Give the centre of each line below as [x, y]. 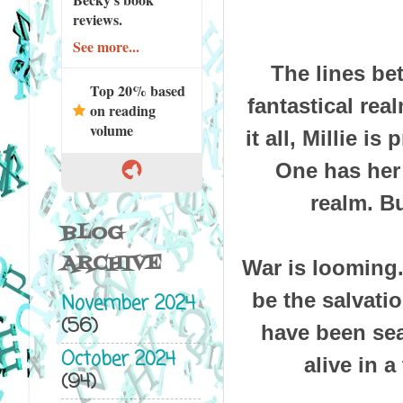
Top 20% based [137, 90]
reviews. [97, 19]
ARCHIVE [111, 264]
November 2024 [128, 305]
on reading [122, 110]
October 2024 [118, 360]
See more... [106, 46]
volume [111, 130]
